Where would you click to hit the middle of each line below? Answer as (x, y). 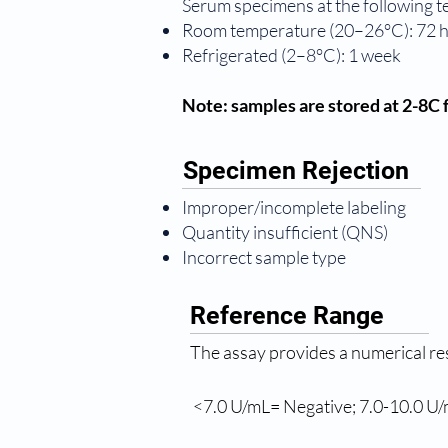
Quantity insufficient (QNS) (285, 232)
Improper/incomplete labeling (294, 207)
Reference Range (287, 315)
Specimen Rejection (296, 170)
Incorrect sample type (264, 257)
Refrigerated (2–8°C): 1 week (291, 55)
